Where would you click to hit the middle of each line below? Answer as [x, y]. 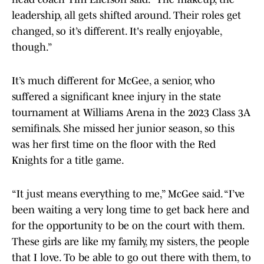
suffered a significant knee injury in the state [116, 97]
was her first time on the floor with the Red [114, 145]
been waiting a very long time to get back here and [131, 210]
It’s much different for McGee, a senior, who [113, 81]
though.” [33, 47]
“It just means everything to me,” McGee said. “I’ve [128, 194]
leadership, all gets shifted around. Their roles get [126, 16]
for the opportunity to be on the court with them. [128, 226]
